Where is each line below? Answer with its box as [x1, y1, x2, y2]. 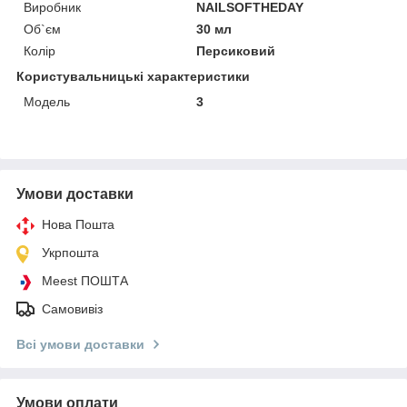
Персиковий [196, 43, 276, 58]
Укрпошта [42, 244, 99, 260]
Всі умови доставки [16, 336, 144, 352]
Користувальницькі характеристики [16, 68, 250, 84]
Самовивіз [42, 301, 103, 316]
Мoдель [24, 94, 70, 109]
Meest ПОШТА [42, 273, 128, 288]
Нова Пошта [42, 216, 114, 232]
